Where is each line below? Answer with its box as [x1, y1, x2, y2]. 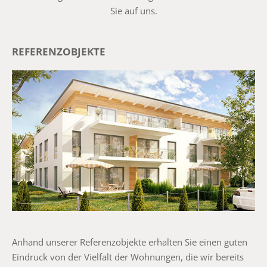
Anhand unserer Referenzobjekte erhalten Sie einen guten [12, 235, 247, 248]
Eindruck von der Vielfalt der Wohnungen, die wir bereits [12, 250, 244, 263]
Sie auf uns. [110, 5, 157, 17]
